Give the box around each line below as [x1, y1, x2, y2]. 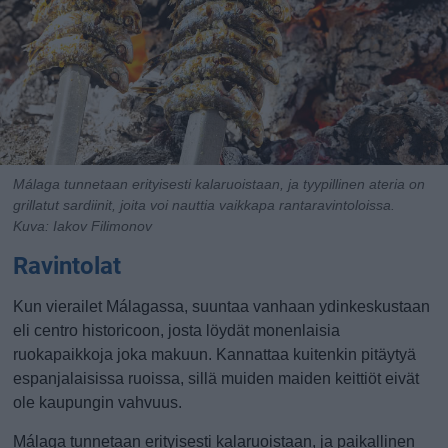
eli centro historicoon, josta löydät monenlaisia [13, 322, 341, 339]
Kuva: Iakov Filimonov [13, 218, 153, 234]
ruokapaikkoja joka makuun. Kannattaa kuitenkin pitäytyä [13, 346, 417, 363]
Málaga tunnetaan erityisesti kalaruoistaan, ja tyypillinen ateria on [13, 176, 426, 192]
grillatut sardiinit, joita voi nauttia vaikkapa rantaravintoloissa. [13, 197, 396, 213]
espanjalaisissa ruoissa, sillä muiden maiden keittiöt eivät [13, 370, 420, 387]
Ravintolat [13, 252, 122, 280]
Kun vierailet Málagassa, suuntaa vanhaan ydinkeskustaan [13, 298, 431, 315]
